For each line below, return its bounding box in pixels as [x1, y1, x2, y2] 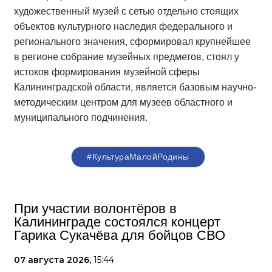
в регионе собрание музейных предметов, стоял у [14, 51, 239, 62]
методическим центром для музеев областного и [14, 97, 233, 107]
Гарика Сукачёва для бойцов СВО [14, 227, 225, 243]
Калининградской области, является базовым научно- [14, 81, 256, 92]
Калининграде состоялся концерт [14, 214, 220, 229]
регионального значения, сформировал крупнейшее [14, 36, 251, 47]
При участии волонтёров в [14, 200, 177, 216]
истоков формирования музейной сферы [14, 66, 200, 77]
